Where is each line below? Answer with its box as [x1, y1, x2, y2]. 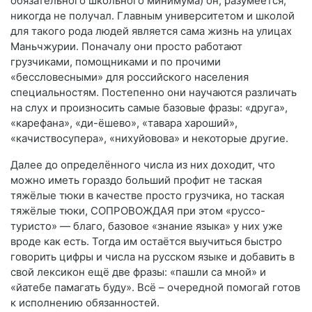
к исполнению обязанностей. [10, 295, 159, 309]
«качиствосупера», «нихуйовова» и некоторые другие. [10, 131, 288, 145]
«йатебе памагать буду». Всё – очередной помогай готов [10, 280, 300, 294]
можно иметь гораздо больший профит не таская [10, 173, 262, 187]
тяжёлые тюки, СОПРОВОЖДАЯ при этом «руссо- [10, 203, 265, 217]
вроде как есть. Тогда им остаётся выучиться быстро [10, 234, 282, 248]
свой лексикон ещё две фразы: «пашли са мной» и [10, 265, 266, 279]
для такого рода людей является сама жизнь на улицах [10, 24, 292, 38]
